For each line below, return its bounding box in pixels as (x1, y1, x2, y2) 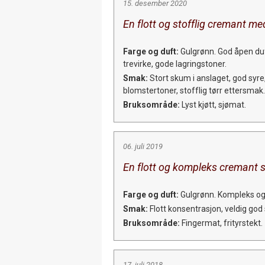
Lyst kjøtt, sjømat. (180, 99, 246, 109)
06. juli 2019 (123, 141, 163, 151)
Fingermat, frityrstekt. (180, 218, 263, 228)
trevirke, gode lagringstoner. (123, 59, 227, 69)
